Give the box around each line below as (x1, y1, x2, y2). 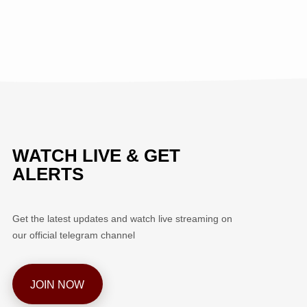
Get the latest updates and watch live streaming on (12, 213, 232, 224)
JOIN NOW (30, 278, 85, 291)
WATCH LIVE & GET (12, 145, 180, 165)
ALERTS (12, 164, 84, 184)
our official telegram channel (12, 230, 135, 241)
